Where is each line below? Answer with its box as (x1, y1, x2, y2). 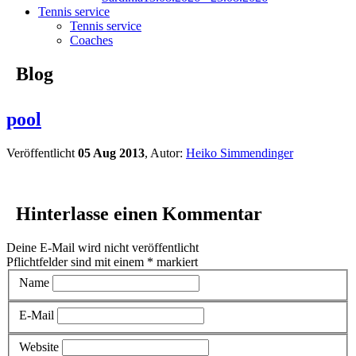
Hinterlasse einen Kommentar (11, 203, 262, 224)
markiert (153, 254, 198, 269)
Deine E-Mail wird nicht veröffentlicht (6, 240, 199, 254)
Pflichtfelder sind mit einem (6, 254, 147, 269)
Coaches (70, 33, 113, 47)
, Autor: (145, 145, 186, 160)
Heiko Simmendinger (186, 145, 293, 160)
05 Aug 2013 (78, 145, 145, 160)
